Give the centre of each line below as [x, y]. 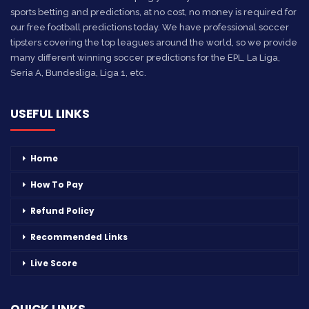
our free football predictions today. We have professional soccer [150, 27]
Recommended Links [79, 237]
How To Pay [57, 185]
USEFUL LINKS [50, 113]
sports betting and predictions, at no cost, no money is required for [153, 12]
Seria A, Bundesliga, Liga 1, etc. [78, 72]
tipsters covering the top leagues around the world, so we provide [154, 42]
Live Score [54, 263]
